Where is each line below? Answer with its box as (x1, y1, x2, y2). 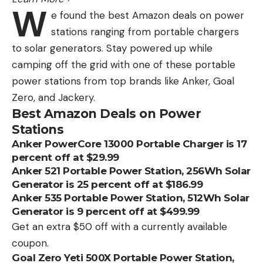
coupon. (12, 236, 49, 249)
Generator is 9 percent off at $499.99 (12, 205, 200, 217)
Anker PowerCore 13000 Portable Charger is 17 (12, 137, 247, 150)
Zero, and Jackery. (12, 90, 95, 104)
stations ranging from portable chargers (50, 25, 239, 38)
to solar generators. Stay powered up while (12, 41, 213, 55)
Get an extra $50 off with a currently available (12, 220, 227, 233)
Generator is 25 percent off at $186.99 (12, 178, 203, 190)
